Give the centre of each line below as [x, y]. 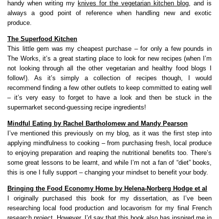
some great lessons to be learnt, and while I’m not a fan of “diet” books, [109, 162]
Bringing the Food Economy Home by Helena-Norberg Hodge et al [107, 188]
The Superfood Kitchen [42, 39]
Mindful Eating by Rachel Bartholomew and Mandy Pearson [98, 123]
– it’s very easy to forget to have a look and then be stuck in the [109, 97]
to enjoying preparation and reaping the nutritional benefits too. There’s [109, 153]
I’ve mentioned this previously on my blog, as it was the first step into [109, 133]
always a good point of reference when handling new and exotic [109, 13]
